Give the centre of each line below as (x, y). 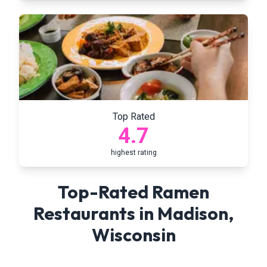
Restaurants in (95, 213)
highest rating (133, 153)
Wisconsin (133, 235)
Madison (193, 213)
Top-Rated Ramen (133, 192)
